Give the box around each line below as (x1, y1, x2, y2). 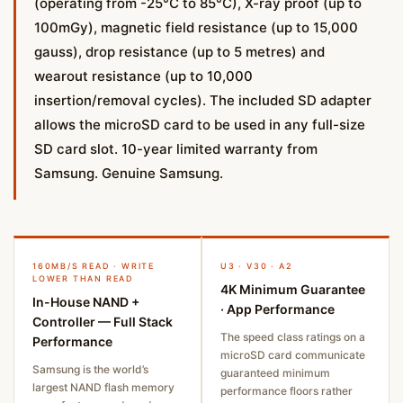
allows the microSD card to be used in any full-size (34, 115, 365, 133)
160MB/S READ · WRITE (32, 260, 156, 271)
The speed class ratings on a (220, 329, 365, 344)
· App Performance (220, 300, 335, 317)
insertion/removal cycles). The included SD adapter (34, 91, 372, 109)
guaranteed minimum (220, 365, 330, 380)
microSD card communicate (220, 347, 365, 362)
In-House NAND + (32, 293, 139, 309)
